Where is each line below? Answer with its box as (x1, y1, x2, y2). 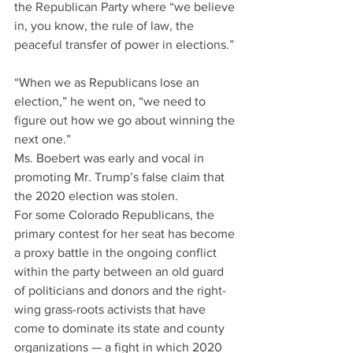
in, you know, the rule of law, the (14, 19, 197, 32)
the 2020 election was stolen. (14, 189, 178, 203)
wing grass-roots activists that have (14, 303, 209, 316)
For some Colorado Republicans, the (14, 208, 217, 221)
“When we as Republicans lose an (14, 76, 203, 89)
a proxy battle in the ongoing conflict (14, 246, 220, 259)
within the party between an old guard (14, 265, 227, 278)
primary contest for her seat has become (14, 227, 238, 240)
